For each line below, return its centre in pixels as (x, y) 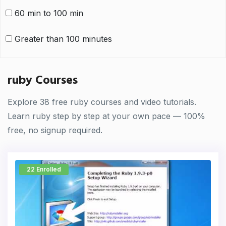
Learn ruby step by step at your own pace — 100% (106, 116)
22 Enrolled (44, 169)
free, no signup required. (55, 130)
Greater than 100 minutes (63, 39)
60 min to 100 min (49, 13)
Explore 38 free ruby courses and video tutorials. (102, 102)
